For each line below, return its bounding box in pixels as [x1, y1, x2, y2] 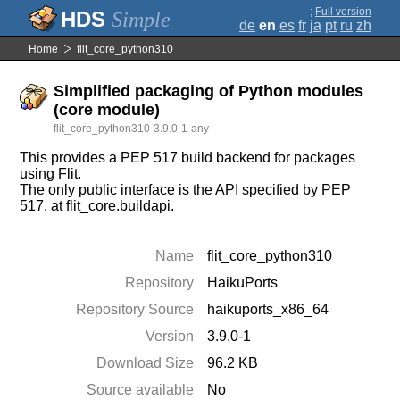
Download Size [96, 355, 195, 371]
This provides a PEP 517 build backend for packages [20, 150, 356, 165]
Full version [315, 5, 371, 18]
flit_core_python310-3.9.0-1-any [54, 122, 210, 135]
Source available [87, 382, 195, 397]
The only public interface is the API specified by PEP [20, 182, 352, 197]
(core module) [54, 101, 161, 119]
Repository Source [76, 302, 195, 317]
